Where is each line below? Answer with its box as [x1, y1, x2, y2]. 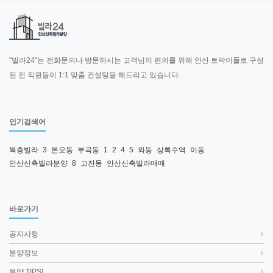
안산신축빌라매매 [107, 159, 165, 168]
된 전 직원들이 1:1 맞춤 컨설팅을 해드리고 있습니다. [9, 71, 180, 80]
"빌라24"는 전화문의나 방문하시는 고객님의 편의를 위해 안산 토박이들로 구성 [9, 56, 264, 65]
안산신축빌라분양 [9, 159, 68, 168]
